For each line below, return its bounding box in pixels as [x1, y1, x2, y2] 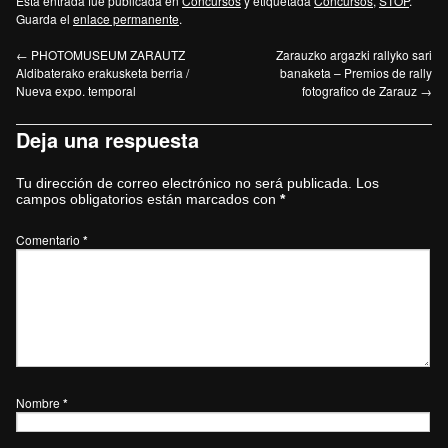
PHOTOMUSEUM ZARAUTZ [28, 46, 185, 64]
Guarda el [16, 10, 73, 28]
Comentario [16, 231, 83, 249]
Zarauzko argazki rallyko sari [276, 46, 432, 64]
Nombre [16, 394, 63, 412]
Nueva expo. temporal [16, 82, 136, 100]
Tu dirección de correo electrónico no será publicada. [16, 175, 352, 192]
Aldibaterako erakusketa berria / [16, 64, 189, 82]
